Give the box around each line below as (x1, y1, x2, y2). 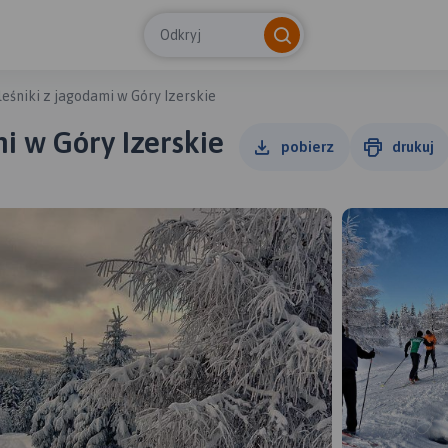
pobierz (281, 138, 334, 155)
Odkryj (160, 26, 201, 43)
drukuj (392, 138, 434, 155)
